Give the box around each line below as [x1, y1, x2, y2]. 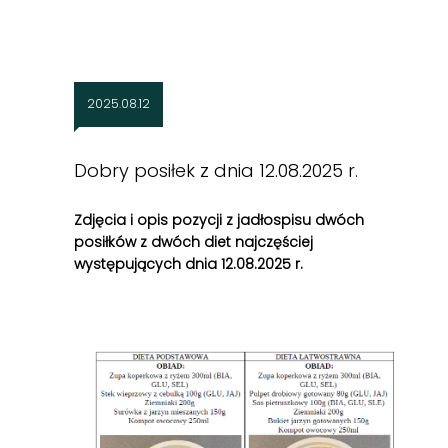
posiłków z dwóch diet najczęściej [74, 232, 313, 253]
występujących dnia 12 [74, 254, 233, 275]
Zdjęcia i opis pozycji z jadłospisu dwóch [74, 210, 364, 231]
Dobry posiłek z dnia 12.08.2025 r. [74, 158, 358, 184]
